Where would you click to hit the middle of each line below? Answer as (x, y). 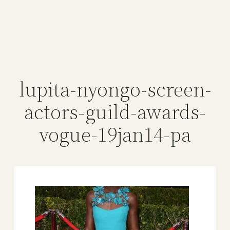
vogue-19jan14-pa (115, 135)
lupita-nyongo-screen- (115, 89)
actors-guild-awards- (115, 112)
